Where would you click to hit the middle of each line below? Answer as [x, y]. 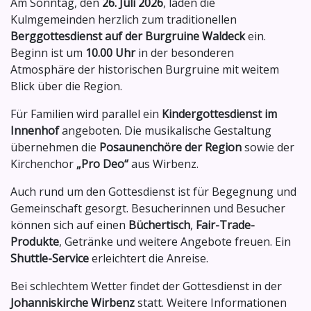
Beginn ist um [48, 53]
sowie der [268, 148]
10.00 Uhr [110, 53]
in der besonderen [185, 53]
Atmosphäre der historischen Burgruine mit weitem [145, 70]
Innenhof [35, 131]
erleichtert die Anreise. [149, 259]
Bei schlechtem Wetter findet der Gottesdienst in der [146, 286]
